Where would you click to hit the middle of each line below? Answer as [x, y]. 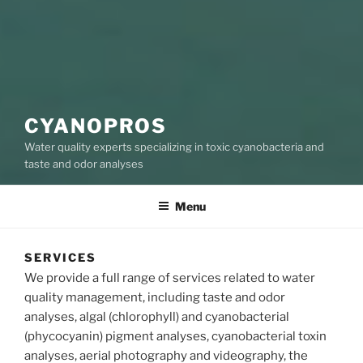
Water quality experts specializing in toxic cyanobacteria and [174, 147]
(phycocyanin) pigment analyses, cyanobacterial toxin [175, 336]
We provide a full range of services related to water [170, 278]
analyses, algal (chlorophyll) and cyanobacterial [157, 316]
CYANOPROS [96, 126]
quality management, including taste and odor [155, 297]
